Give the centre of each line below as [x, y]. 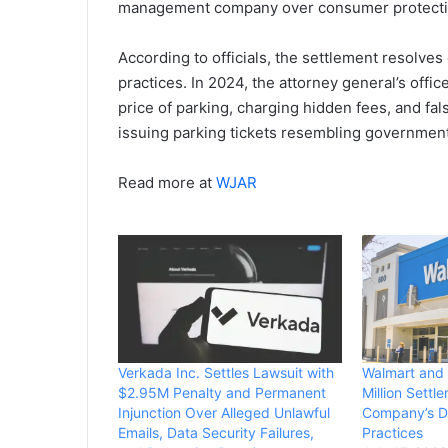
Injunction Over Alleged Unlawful [224, 413]
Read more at [167, 183]
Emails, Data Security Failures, [216, 433]
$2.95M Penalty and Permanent [222, 393]
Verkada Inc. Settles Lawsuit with [226, 373]
